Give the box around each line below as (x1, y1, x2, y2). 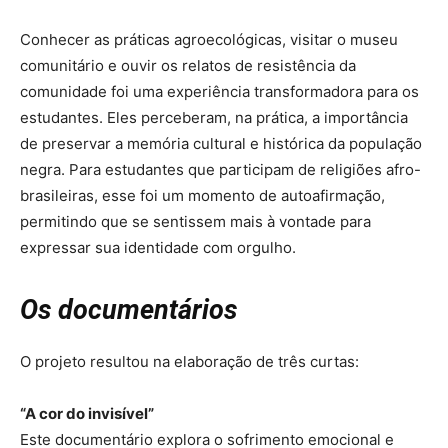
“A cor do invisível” (20, 404, 154, 424)
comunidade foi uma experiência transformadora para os (20, 82, 419, 102)
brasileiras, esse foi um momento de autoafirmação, (20, 186, 385, 206)
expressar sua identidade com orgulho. (20, 238, 296, 258)
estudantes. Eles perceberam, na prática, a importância (20, 108, 408, 128)
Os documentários (20, 294, 237, 327)
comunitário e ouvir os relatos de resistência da (20, 56, 356, 76)
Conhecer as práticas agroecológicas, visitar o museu (20, 30, 398, 50)
